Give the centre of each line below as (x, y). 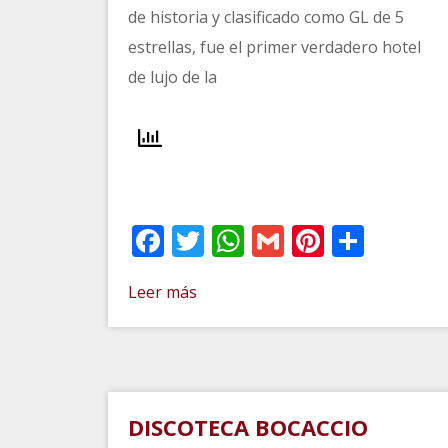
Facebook (234, 240)
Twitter (257, 240)
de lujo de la (172, 76)
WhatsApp (320, 240)
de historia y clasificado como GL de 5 (265, 16)
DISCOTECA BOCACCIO (247, 426)
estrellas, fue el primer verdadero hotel (274, 46)
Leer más (162, 291)
